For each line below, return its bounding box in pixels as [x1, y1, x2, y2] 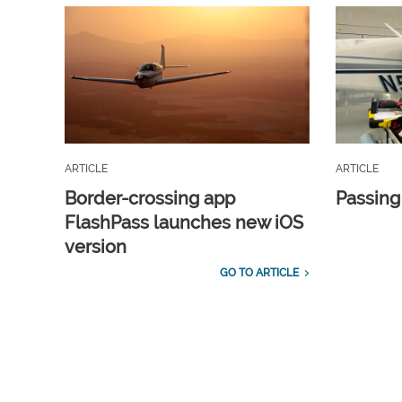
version [65, 236, 127, 258]
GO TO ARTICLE [219, 267, 299, 280]
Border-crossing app [65, 188, 235, 210]
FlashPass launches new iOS [65, 212, 303, 234]
